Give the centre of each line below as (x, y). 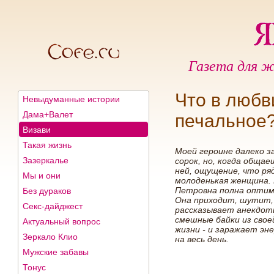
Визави (37, 130)
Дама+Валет (48, 114)
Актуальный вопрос (62, 221)
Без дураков (47, 191)
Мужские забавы (56, 252)
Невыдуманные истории (72, 99)
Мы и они (42, 176)
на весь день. (202, 239)
